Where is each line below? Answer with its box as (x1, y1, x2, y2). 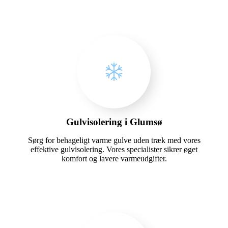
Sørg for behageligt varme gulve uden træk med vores (27, 135, 201, 145)
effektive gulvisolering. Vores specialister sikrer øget (31, 145, 197, 154)
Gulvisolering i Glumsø (66, 116, 162, 127)
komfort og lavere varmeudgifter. (61, 154, 167, 163)
